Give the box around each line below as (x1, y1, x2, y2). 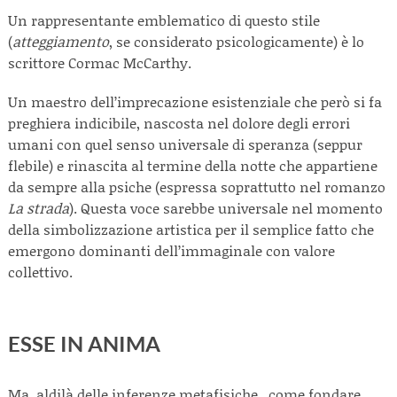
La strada (8, 198, 69, 218)
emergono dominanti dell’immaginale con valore (8, 240, 335, 261)
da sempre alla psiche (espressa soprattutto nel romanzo (8, 176, 385, 197)
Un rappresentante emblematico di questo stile (8, 10, 320, 30)
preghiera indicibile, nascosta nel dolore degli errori (8, 113, 350, 133)
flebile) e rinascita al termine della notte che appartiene (8, 155, 378, 175)
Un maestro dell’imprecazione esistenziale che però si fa (8, 91, 382, 112)
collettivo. (8, 261, 73, 282)
